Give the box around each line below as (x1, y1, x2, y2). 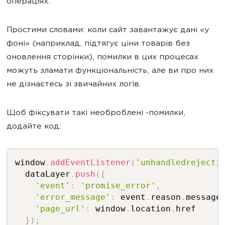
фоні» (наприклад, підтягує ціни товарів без (7, 40, 190, 48)
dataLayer (15, 169, 70, 179)
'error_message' (35, 192, 110, 202)
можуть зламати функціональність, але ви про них (7, 67, 213, 75)
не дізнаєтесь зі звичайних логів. (7, 80, 141, 89)
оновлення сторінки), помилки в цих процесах (7, 53, 198, 62)
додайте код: (7, 123, 61, 131)
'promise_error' (80, 181, 156, 190)
